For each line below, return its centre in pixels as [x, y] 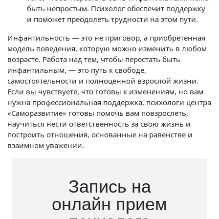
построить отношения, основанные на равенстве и [100, 134]
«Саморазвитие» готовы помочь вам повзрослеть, [98, 113]
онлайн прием [109, 204]
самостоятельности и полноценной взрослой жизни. [103, 81]
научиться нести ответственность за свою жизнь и [99, 124]
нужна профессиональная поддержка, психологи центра [109, 102]
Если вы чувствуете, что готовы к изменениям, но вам [105, 91]
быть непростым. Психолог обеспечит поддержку [116, 8]
